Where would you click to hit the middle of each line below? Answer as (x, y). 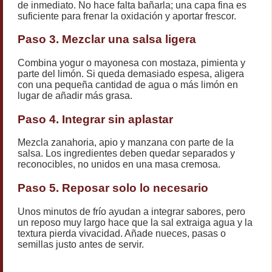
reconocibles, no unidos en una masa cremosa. (119, 165)
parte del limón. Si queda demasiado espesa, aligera (131, 74)
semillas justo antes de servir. (81, 244)
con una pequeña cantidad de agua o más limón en (128, 85)
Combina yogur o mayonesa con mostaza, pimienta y (131, 63)
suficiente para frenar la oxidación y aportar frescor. (127, 16)
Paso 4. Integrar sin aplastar (95, 119)
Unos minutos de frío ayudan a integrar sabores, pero (131, 211)
